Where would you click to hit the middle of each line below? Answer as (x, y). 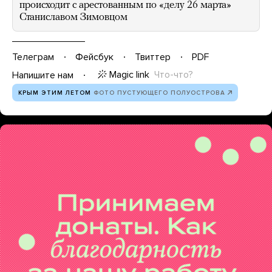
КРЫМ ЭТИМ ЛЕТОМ (55, 93)
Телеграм (33, 57)
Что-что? (174, 75)
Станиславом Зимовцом (73, 17)
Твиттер (153, 57)
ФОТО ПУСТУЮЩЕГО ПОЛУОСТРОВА (159, 93)
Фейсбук (94, 57)
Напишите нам (43, 75)
